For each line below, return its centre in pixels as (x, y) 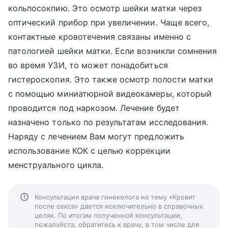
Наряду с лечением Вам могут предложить (96, 136)
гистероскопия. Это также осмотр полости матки (111, 79)
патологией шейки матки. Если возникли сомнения (113, 51)
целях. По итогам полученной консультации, (108, 215)
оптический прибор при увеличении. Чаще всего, (109, 22)
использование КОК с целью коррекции (89, 151)
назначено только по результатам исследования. (108, 122)
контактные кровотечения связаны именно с (99, 37)
